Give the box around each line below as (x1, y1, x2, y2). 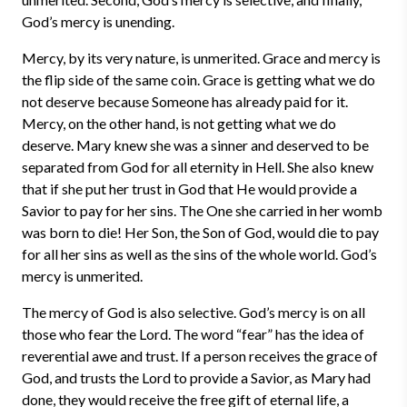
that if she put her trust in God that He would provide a (22, 180, 357, 197)
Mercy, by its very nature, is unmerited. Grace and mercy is (22, 49, 381, 66)
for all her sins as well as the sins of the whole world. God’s (22, 245, 377, 263)
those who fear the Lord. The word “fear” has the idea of (22, 325, 364, 342)
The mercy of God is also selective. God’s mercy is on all (22, 303, 365, 321)
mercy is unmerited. (22, 267, 143, 284)
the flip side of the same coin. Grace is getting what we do (22, 71, 375, 88)
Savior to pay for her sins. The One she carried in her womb (22, 202, 382, 219)
